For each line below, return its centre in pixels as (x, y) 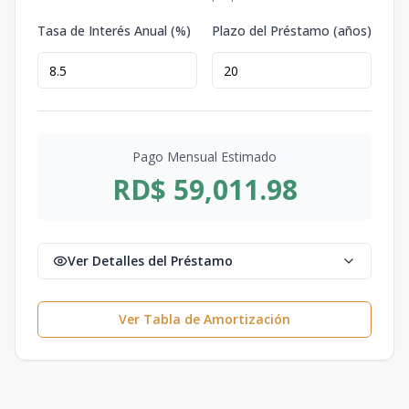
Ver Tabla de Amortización (204, 319)
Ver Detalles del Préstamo (150, 261)
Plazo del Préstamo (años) (292, 31)
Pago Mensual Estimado (204, 157)
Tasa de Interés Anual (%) (114, 31)
